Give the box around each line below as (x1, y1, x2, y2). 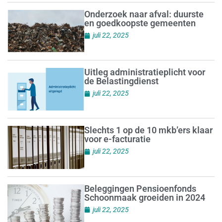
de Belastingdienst (84, 76, 159, 87)
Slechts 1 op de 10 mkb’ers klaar (84, 125, 213, 136)
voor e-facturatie (84, 134, 151, 145)
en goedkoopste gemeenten (84, 18, 196, 29)
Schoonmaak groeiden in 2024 (84, 192, 205, 203)
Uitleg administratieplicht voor (84, 67, 205, 78)
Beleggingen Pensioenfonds (84, 183, 196, 194)
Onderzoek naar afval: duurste (84, 9, 204, 20)
